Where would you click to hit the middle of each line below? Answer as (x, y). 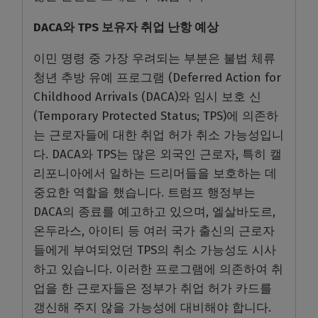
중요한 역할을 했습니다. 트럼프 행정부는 (144, 193)
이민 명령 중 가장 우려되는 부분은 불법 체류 (154, 59)
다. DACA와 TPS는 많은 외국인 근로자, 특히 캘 (158, 155)
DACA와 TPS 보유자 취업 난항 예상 (126, 28)
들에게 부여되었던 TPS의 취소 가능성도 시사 (155, 251)
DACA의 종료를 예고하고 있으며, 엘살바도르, (154, 212)
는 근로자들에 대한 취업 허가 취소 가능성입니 (159, 136)
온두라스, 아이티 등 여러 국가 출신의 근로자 (154, 231)
